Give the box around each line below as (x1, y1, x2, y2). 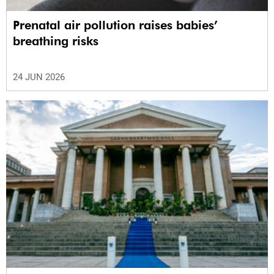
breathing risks (13, 33, 98, 48)
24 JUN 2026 (13, 71, 65, 83)
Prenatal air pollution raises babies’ (13, 17, 218, 32)
